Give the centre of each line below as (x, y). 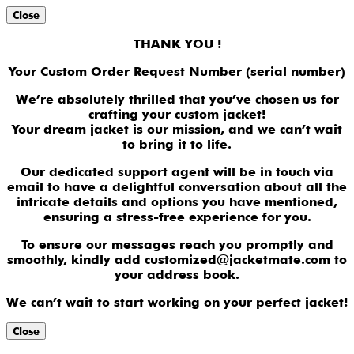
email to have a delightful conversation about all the (177, 187)
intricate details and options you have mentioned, (177, 202)
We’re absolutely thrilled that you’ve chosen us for (177, 100)
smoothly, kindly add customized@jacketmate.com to (177, 260)
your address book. (177, 275)
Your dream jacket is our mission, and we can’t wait (177, 130)
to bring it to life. (177, 145)
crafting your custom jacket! (177, 115)
